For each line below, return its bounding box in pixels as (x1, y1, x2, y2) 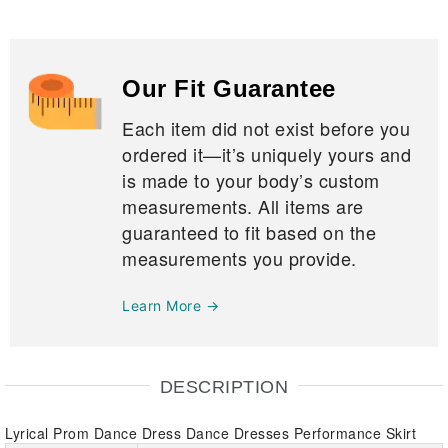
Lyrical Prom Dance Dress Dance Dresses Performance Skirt (5, 423, 416, 444)
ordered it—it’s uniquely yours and (122, 141, 411, 168)
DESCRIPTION (159, 377, 289, 398)
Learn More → (122, 297, 219, 315)
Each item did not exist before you (122, 115, 410, 142)
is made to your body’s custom (122, 167, 380, 194)
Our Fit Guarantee (122, 75, 336, 103)
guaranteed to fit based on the (122, 219, 376, 246)
